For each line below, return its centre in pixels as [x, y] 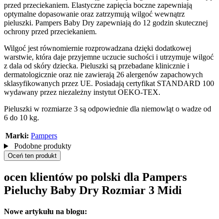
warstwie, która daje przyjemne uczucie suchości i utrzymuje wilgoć [109, 57]
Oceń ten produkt [32, 156]
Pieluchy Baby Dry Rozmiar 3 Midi [93, 190]
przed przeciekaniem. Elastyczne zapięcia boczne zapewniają [98, 5]
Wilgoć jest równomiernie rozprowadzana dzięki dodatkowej [98, 48]
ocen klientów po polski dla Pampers [95, 177]
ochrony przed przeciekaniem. [50, 32]
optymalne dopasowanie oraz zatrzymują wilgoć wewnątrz [94, 14]
